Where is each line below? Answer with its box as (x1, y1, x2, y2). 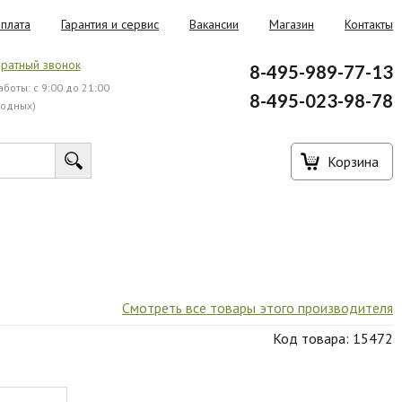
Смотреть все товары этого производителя (121, 299, 393, 317)
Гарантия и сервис (61, 16, 159, 32)
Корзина (328, 153, 379, 170)
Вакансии (189, 16, 239, 32)
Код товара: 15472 (272, 329, 393, 347)
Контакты (345, 16, 393, 32)
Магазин (269, 16, 314, 32)
